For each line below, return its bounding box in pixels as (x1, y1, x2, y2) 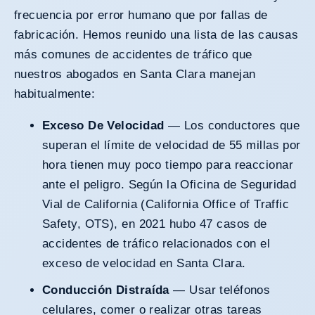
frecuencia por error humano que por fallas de (14, 8, 268, 22)
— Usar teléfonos (169, 283, 271, 297)
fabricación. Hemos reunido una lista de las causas (14, 28, 299, 42)
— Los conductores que (164, 119, 300, 133)
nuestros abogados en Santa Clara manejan (14, 67, 256, 82)
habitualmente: (14, 87, 96, 101)
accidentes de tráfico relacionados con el (42, 237, 271, 251)
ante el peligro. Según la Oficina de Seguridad (42, 178, 297, 192)
